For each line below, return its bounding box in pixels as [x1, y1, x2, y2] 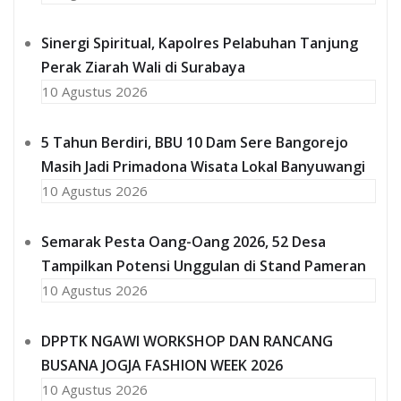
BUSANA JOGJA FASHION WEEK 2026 [41, 354, 283, 375]
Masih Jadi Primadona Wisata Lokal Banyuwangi [41, 156, 365, 176]
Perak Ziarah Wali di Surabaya [41, 56, 245, 77]
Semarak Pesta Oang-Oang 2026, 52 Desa [41, 231, 326, 252]
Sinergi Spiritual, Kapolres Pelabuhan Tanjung [41, 32, 358, 53]
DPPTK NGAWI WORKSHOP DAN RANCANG [41, 330, 333, 351]
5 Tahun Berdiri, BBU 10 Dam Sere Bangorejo [41, 132, 348, 152]
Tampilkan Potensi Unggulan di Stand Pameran [41, 255, 366, 276]
